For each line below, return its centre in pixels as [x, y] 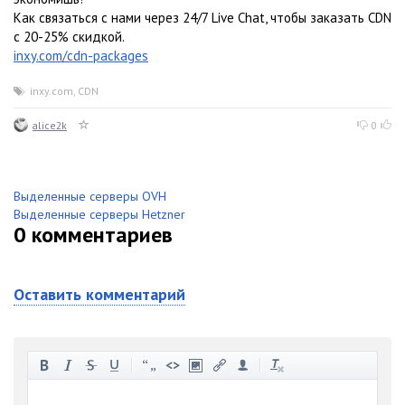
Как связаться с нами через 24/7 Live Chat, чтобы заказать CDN [202, 18]
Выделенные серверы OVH [90, 197]
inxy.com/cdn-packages [81, 56]
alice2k [50, 126]
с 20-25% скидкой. [69, 37]
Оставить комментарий [99, 295]
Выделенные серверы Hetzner [99, 215]
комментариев [99, 235]
